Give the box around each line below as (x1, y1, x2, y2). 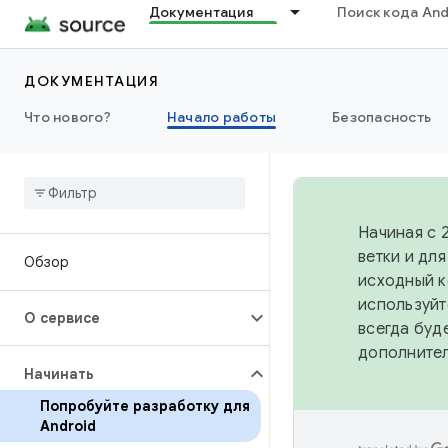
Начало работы (166, 108, 276, 126)
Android (40, 417, 96, 435)
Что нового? (24, 108, 111, 126)
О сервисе (24, 309, 100, 327)
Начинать (24, 365, 94, 383)
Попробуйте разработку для (40, 397, 250, 415)
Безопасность (332, 108, 431, 126)
